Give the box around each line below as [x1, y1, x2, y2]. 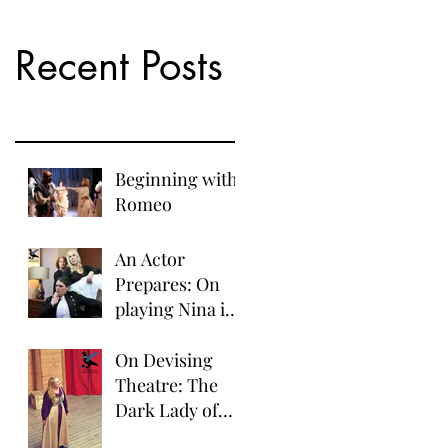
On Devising [115, 348, 213, 372]
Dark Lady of [115, 398, 218, 422]
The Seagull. [115, 322, 213, 346]
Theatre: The [115, 373, 218, 397]
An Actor [115, 247, 185, 271]
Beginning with [115, 167, 238, 191]
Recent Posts [15, 40, 223, 92]
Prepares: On [115, 272, 220, 296]
